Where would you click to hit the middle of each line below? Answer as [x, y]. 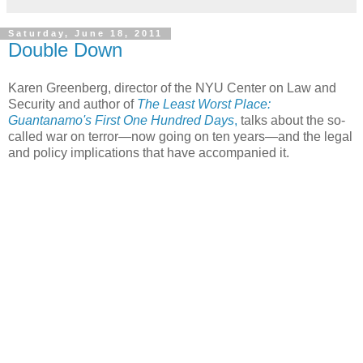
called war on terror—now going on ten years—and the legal [180, 137]
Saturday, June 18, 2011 [85, 34]
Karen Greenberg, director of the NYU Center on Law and [172, 88]
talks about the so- [291, 121]
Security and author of [73, 105]
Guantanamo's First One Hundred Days [121, 121]
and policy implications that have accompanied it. [149, 153]
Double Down [65, 49]
